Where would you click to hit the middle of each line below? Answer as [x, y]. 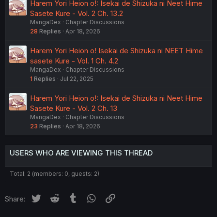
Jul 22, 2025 [77, 78]
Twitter [54, 197]
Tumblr [91, 197]
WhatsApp [115, 197]
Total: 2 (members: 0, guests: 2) [54, 173]
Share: [15, 199]
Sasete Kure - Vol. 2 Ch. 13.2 [77, 13]
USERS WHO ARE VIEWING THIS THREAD [81, 153]
